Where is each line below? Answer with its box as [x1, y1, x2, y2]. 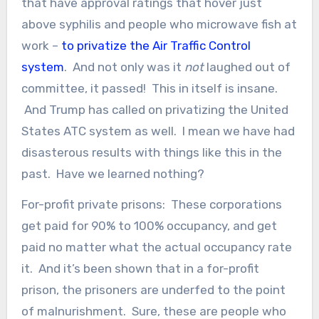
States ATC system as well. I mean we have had [21, 123, 295, 138]
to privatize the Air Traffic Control [61, 38, 251, 53]
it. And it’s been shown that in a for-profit [21, 261, 259, 276]
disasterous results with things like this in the [21, 145, 282, 159]
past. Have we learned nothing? [21, 166, 204, 181]
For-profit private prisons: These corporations [21, 197, 282, 211]
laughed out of [203, 59, 291, 74]
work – [21, 38, 61, 53]
